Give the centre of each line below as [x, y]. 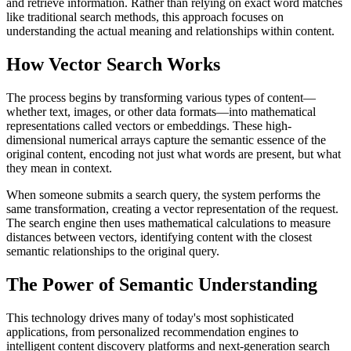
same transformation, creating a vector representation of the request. [172, 208]
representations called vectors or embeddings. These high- [149, 125]
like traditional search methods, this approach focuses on [145, 16]
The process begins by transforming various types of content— [161, 97]
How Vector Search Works [113, 64]
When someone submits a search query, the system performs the [163, 194]
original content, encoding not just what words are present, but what [174, 154]
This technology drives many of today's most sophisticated [150, 317]
